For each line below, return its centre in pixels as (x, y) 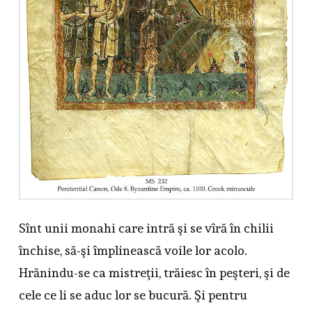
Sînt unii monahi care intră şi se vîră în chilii (146, 228)
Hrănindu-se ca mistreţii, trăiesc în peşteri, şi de (154, 272)
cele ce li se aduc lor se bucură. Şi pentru (133, 295)
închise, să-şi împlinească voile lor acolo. (133, 250)
